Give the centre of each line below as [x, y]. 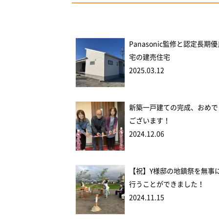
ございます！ [150, 120]
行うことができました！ [167, 184]
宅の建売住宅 [150, 57]
